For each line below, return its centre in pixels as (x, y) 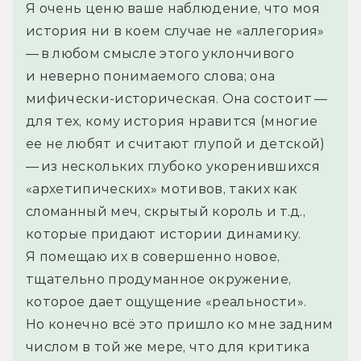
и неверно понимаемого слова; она (151, 77)
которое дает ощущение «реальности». (166, 302)
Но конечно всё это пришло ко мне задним (180, 325)
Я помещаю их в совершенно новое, (153, 257)
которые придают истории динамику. (164, 234)
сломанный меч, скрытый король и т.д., (166, 212)
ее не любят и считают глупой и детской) (176, 144)
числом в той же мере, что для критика (168, 347)
